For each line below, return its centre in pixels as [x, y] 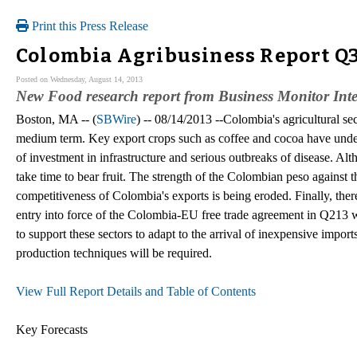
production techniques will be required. [114, 253]
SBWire [116, 119]
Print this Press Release [88, 26]
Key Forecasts [52, 329]
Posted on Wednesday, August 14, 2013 [79, 79]
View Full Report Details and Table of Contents [136, 291]
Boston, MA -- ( [56, 119]
